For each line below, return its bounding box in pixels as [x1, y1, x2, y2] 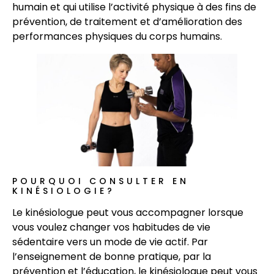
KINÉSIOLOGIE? [12, 185, 115, 198]
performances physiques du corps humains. [12, 29, 222, 43]
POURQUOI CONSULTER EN [12, 175, 189, 188]
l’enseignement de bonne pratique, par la [12, 250, 211, 264]
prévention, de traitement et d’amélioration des [12, 14, 242, 29]
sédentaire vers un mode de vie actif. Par [12, 235, 208, 250]
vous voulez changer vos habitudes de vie [12, 220, 210, 235]
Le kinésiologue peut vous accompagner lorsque [12, 206, 243, 220]
